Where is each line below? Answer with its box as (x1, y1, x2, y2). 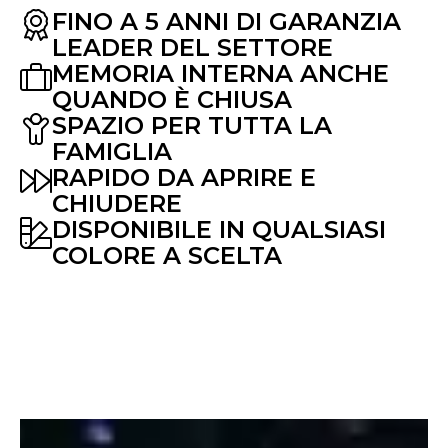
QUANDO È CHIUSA (52, 85, 292, 115)
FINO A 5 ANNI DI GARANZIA (52, 7, 401, 37)
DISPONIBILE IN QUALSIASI (52, 215, 386, 245)
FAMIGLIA (52, 137, 172, 167)
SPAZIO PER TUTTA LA (52, 111, 332, 141)
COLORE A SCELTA (52, 241, 282, 271)
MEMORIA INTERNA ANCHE (52, 59, 389, 89)
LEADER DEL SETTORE (52, 33, 333, 63)
